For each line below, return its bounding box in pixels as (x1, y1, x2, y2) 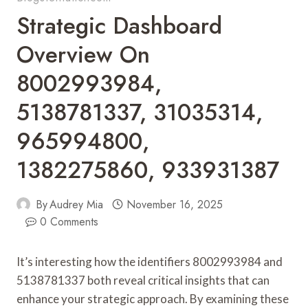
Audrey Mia (49, 196, 104, 212)
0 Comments (39, 213, 98, 230)
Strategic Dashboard (16, 9, 222, 42)
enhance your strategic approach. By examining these (16, 291, 289, 306)
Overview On (16, 38, 150, 71)
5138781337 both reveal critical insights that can (16, 272, 269, 287)
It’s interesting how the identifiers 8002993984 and (16, 254, 283, 269)
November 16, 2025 (126, 196, 223, 212)
